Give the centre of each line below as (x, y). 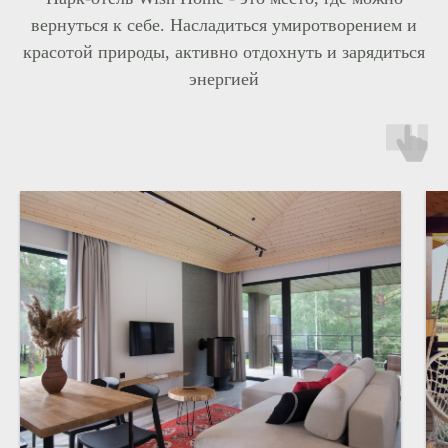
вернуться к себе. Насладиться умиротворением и (224, 25)
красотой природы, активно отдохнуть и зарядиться (224, 52)
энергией (224, 79)
